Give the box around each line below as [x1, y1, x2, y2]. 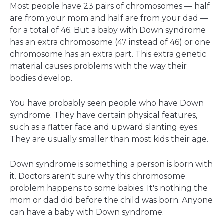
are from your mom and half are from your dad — [10, 13, 208, 23]
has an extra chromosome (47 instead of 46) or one [10, 37, 210, 47]
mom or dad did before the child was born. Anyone [10, 195, 213, 205]
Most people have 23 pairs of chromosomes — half [10, 1, 210, 11]
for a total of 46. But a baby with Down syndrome [10, 25, 206, 35]
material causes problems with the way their [10, 61, 187, 71]
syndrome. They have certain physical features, [10, 110, 197, 120]
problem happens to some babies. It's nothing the [10, 183, 208, 193]
